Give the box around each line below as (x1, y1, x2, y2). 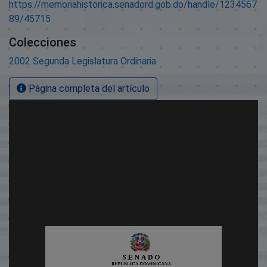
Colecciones (9, 35, 76, 49)
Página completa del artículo (26, 82, 150, 94)
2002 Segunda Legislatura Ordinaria (9, 55, 156, 67)
